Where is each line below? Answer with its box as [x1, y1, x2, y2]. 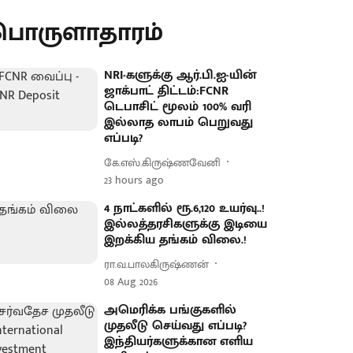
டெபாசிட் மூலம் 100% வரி [104, 96, 252, 117]
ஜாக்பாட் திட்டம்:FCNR [104, 80, 229, 102]
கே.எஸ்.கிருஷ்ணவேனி [104, 153, 221, 172]
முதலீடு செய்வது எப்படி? [104, 315, 247, 336]
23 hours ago [104, 171, 165, 189]
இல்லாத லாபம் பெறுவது [104, 112, 254, 133]
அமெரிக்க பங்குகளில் [104, 299, 237, 321]
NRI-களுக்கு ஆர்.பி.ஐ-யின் [104, 65, 257, 86]
